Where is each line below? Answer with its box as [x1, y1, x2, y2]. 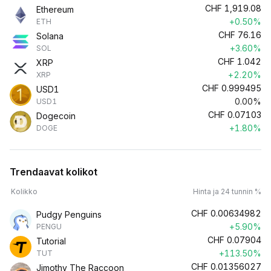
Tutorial [36, 236, 66, 246]
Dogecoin [36, 111, 76, 121]
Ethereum [36, 4, 74, 15]
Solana [36, 31, 64, 41]
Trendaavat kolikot [10, 166, 97, 178]
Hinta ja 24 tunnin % [193, 187, 261, 196]
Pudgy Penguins [36, 209, 102, 220]
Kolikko [11, 187, 38, 196]
